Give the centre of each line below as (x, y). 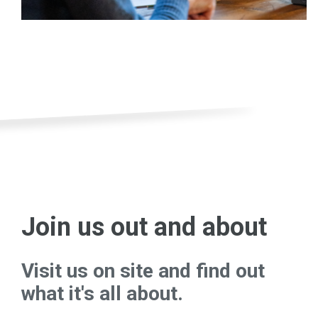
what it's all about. (102, 294)
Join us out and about (144, 227)
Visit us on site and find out (143, 271)
